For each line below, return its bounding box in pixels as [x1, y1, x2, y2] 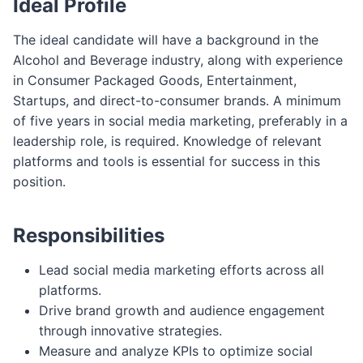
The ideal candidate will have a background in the [13, 31, 318, 48]
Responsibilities [13, 223, 164, 247]
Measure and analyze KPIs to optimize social [39, 342, 313, 359]
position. [13, 173, 66, 190]
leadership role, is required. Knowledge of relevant [13, 132, 322, 149]
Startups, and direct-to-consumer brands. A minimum [13, 92, 341, 109]
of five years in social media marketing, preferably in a [13, 112, 348, 129]
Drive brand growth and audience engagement [39, 301, 325, 318]
